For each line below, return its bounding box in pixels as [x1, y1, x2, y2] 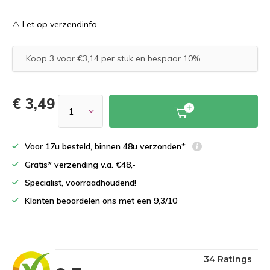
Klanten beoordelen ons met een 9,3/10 [25, 195, 177, 206]
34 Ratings [204, 254, 252, 265]
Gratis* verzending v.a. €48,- [25, 159, 136, 170]
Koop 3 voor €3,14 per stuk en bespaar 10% [26, 53, 200, 64]
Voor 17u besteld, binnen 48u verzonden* [25, 141, 188, 152]
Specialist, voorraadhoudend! [25, 177, 136, 188]
